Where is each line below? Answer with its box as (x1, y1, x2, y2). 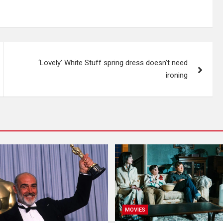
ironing (166, 70, 188, 80)
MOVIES (125, 207, 145, 214)
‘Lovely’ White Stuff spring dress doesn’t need (38, 58, 188, 67)
